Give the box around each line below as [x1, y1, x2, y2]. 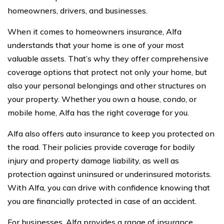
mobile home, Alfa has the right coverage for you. [7, 107, 189, 117]
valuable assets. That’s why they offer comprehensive [7, 53, 208, 63]
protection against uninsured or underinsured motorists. [7, 168, 211, 179]
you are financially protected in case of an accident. [7, 195, 196, 206]
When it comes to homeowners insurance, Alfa [7, 26, 181, 36]
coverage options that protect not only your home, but [7, 66, 207, 77]
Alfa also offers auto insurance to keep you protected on [7, 128, 214, 138]
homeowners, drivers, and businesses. [7, 5, 147, 15]
